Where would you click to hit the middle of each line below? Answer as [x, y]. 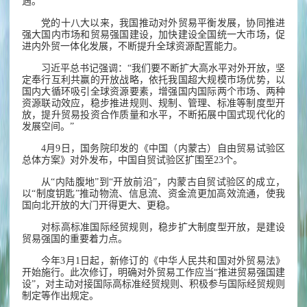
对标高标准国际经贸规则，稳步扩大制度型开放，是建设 [163, 228]
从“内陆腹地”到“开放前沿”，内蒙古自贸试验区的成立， [163, 182]
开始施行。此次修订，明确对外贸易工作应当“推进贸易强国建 [153, 273]
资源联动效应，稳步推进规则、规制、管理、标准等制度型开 [153, 103]
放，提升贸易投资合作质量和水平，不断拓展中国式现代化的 [153, 115]
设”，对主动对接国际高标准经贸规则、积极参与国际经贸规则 [153, 284]
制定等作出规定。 [60, 296]
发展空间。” [48, 127]
